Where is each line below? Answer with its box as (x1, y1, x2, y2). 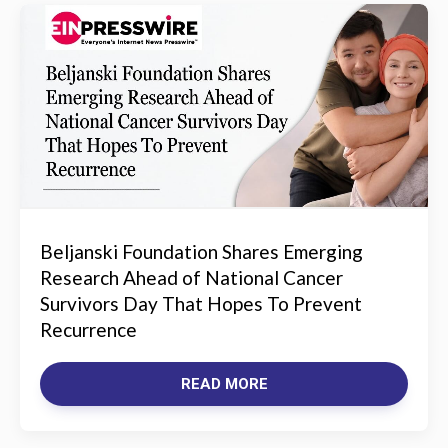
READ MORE (180, 375, 268, 393)
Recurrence (40, 318, 137, 341)
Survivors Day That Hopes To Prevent (40, 292, 362, 315)
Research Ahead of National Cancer (40, 266, 343, 289)
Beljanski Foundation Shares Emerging (40, 240, 363, 263)
